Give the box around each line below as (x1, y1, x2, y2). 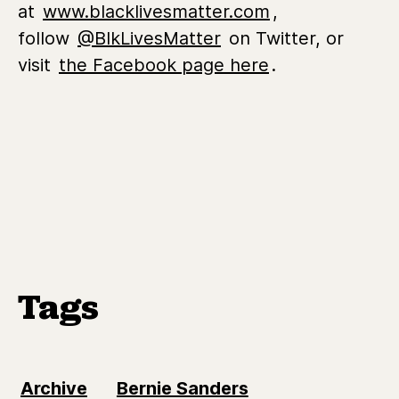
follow (18, 27, 75, 49)
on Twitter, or (224, 27, 344, 49)
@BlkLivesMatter (77, 27, 221, 49)
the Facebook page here (59, 53, 269, 76)
